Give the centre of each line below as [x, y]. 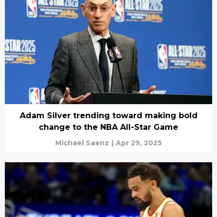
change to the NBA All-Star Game [108, 127]
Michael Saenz [82, 143]
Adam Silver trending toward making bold [108, 115]
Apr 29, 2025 [139, 143]
